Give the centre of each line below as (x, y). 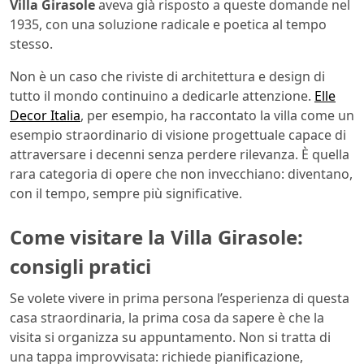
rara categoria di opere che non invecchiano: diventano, (181, 173)
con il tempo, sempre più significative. (126, 193)
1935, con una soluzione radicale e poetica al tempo (168, 24)
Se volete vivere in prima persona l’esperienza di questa (180, 299)
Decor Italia (45, 115)
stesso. (31, 43)
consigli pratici (80, 266)
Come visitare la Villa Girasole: (156, 236)
